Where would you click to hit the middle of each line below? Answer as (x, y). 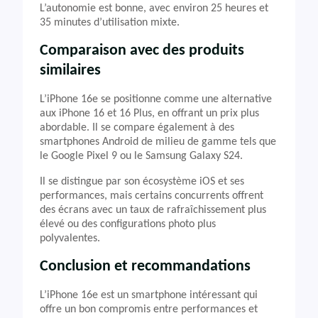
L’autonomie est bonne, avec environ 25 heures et (154, 9)
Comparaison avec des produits (142, 51)
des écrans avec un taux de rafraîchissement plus (153, 210)
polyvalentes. (70, 238)
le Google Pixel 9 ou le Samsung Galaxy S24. (141, 156)
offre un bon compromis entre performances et (149, 309)
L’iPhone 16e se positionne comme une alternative (156, 99)
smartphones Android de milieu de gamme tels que (158, 142)
